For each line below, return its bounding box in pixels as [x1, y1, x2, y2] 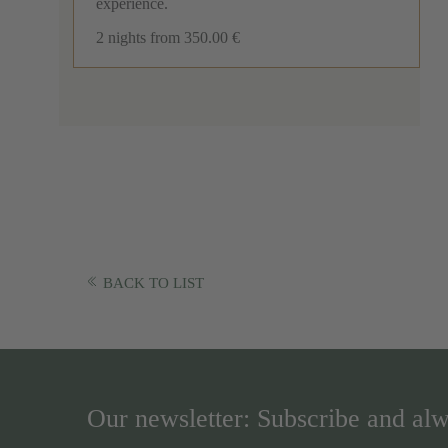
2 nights [95, 29, 146, 47]
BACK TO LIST [103, 274, 204, 291]
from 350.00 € [149, 29, 241, 47]
